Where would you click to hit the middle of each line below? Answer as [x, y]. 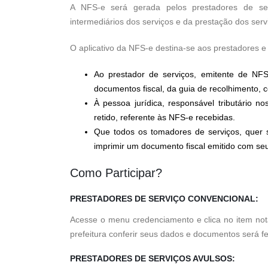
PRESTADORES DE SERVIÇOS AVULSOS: [153, 258]
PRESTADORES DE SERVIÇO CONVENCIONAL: [164, 199]
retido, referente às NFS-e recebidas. [165, 117]
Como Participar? [116, 173]
